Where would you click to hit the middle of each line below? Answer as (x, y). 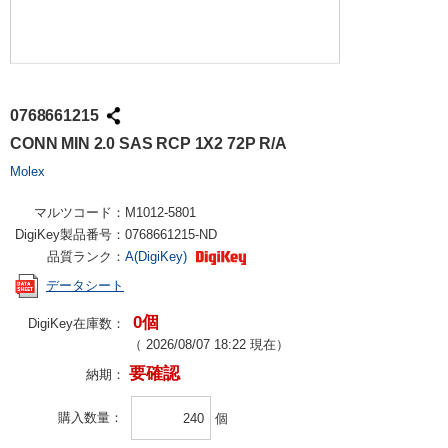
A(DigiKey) (158, 256)
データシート (85, 286)
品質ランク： (86, 256)
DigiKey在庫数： (76, 323)
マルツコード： (79, 212)
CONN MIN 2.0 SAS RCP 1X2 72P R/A (148, 143)
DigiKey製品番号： (70, 234)
